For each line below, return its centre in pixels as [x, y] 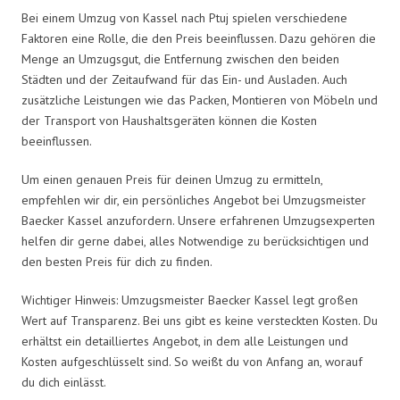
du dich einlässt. [64, 382]
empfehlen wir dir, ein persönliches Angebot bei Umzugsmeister [194, 200]
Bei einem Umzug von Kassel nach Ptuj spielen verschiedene [184, 17]
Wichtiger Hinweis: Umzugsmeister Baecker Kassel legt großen [190, 300]
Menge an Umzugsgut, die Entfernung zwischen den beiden [180, 58]
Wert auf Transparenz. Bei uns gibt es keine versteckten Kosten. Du [200, 320]
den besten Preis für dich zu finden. [117, 261]
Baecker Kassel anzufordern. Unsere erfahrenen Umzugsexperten [198, 220]
